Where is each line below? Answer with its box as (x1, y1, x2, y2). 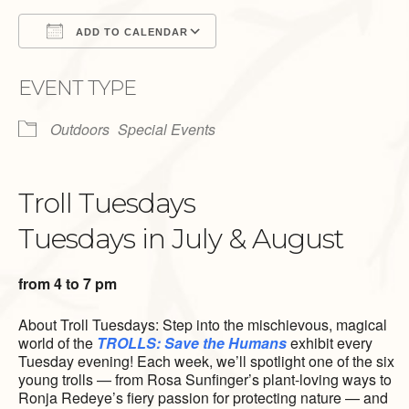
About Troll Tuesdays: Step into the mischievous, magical (18, 314, 387, 336)
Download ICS (50, 54, 145, 76)
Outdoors (50, 119, 110, 141)
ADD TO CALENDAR (72, 26, 188, 38)
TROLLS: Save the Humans (97, 332, 287, 354)
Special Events (118, 119, 215, 141)
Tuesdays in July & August (18, 222, 343, 257)
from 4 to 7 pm (18, 273, 117, 295)
